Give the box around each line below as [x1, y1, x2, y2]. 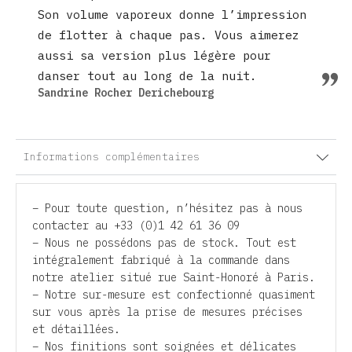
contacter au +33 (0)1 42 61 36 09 [32, 218, 240, 233]
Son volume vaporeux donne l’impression [38, 7, 307, 22]
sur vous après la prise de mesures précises [32, 305, 302, 319]
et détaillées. [32, 322, 120, 336]
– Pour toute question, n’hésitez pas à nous [32, 201, 302, 215]
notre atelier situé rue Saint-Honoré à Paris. [32, 270, 315, 284]
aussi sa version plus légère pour [38, 48, 272, 63]
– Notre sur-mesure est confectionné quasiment [32, 288, 315, 302]
